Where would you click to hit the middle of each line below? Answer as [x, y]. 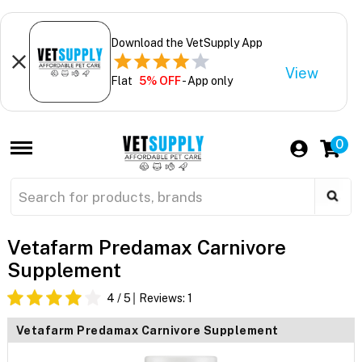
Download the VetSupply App [186, 42]
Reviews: [163, 299]
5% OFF [160, 80]
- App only [206, 80]
